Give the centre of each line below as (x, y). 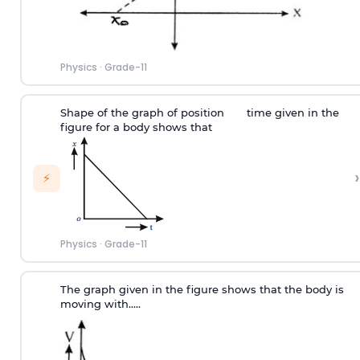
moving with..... (100, 304)
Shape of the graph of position (143, 113)
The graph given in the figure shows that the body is (202, 290)
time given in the (291, 113)
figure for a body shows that (136, 127)
